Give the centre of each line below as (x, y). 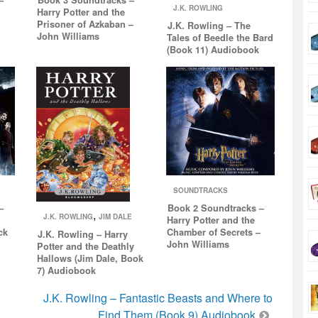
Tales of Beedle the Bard (220, 37)
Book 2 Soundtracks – (215, 208)
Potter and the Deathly (85, 246)
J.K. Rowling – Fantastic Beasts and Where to (158, 297)
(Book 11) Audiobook (213, 49)
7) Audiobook (66, 270)
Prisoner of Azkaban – (85, 24)
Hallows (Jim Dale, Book (90, 258)
